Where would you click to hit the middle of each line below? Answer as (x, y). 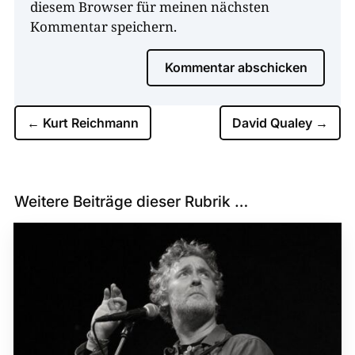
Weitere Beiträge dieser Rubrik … (131, 202)
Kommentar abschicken (237, 68)
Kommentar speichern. (103, 27)
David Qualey (273, 123)
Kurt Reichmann (90, 123)
